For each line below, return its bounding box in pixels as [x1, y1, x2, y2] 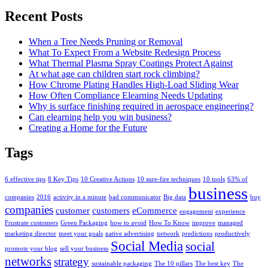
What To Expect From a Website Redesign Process [29, 47, 221, 57]
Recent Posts [5, 8, 83, 24]
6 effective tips [5, 176, 45, 183]
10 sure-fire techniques [137, 176, 200, 183]
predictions [182, 230, 212, 237]
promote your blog [5, 245, 57, 252]
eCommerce [132, 205, 177, 216]
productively [215, 230, 250, 237]
